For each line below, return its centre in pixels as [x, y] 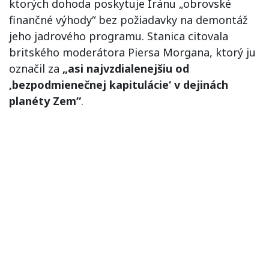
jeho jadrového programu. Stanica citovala [119, 36]
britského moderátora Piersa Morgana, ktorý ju [132, 52]
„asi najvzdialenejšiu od [126, 68]
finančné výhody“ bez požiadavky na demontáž [128, 20]
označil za [36, 68]
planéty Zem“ [45, 101]
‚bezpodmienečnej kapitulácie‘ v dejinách [119, 84]
